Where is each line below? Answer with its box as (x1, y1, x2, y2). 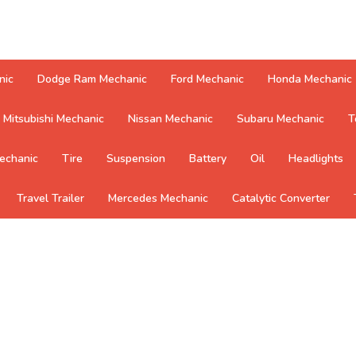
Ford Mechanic (171, 72, 244, 87)
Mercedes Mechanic (108, 191, 208, 206)
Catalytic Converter (232, 191, 330, 206)
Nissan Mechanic (128, 111, 213, 126)
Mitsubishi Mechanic (3, 111, 104, 126)
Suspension (106, 151, 165, 166)
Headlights (288, 151, 343, 166)
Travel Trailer (17, 191, 84, 206)
